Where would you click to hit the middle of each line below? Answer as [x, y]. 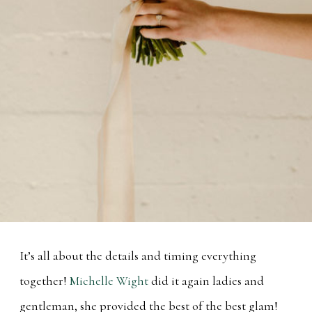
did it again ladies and [206, 280]
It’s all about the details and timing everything [138, 255]
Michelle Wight [109, 280]
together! [45, 280]
